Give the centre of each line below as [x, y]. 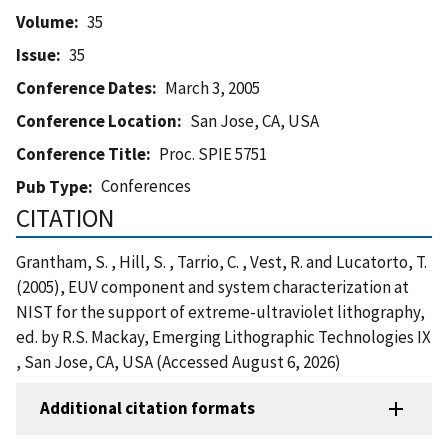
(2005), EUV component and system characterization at [212, 286]
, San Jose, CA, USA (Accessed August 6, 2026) [178, 361]
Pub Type [52, 186]
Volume [45, 21]
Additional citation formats [147, 408]
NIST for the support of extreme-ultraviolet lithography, [220, 311]
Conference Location [96, 120]
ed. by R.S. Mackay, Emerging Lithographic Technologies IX [223, 336]
